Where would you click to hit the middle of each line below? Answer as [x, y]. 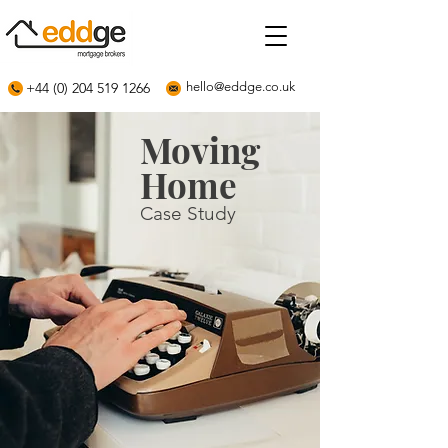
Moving [200, 149]
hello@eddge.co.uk [240, 86]
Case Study [188, 213]
